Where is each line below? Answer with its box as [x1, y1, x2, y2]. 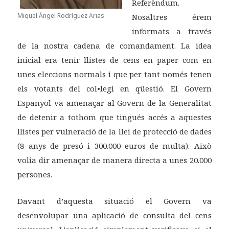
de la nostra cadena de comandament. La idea [17, 40, 212, 51]
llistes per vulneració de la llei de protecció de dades [17, 126, 212, 137]
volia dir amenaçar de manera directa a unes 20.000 [17, 155, 212, 166]
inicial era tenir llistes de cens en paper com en [17, 55, 212, 65]
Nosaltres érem [132, 12, 212, 22]
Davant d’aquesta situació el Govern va [17, 196, 212, 207]
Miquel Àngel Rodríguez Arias [17, 11, 105, 20]
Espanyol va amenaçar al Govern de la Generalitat [17, 98, 212, 108]
